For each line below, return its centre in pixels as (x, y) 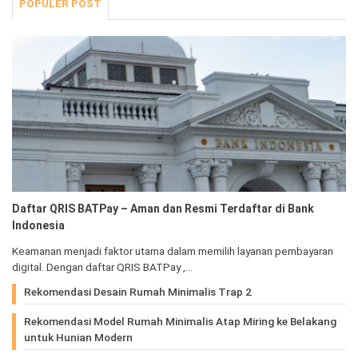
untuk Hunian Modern (78, 337)
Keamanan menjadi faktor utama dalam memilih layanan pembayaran (173, 251)
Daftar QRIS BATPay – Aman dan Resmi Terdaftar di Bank (163, 208)
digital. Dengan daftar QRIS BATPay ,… (102, 267)
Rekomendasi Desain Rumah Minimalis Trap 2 (138, 291)
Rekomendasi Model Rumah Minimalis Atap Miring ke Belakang (180, 321)
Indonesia (38, 225)
